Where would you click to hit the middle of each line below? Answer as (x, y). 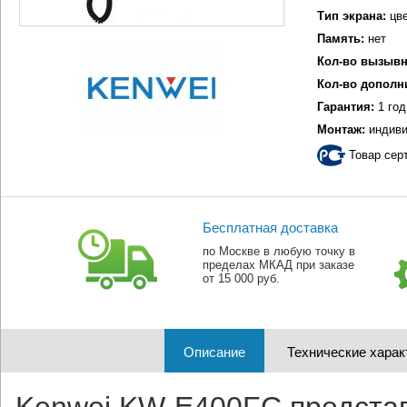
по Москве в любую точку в (278, 251)
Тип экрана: (352, 16)
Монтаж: (341, 129)
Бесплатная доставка (270, 228)
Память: (341, 39)
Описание (214, 352)
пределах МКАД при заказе (278, 265)
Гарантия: (346, 107)
